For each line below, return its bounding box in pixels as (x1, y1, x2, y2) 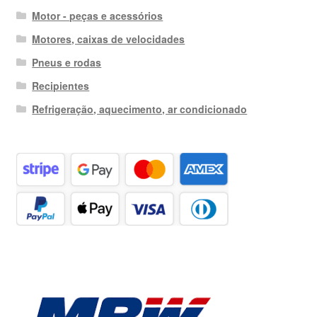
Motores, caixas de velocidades (32, 31, 185, 46)
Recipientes (32, 78, 90, 93)
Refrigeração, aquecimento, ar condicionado (32, 101, 248, 116)
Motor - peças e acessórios (32, 8, 163, 23)
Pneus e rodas (32, 54, 102, 69)
